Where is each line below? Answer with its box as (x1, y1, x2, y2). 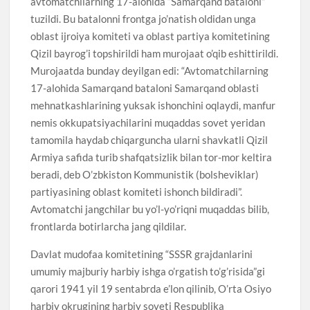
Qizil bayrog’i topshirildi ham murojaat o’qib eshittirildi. (30, 46, 279, 60)
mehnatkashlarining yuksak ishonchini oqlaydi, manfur (30, 98, 276, 111)
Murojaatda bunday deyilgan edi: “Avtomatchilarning (30, 64, 269, 77)
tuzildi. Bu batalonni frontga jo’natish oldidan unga (30, 12, 257, 25)
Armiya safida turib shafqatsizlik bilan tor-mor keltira (30, 150, 273, 163)
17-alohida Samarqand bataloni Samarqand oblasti (30, 81, 259, 94)
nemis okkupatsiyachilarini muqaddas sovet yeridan (30, 116, 266, 129)
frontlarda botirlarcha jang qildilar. (30, 219, 187, 232)
